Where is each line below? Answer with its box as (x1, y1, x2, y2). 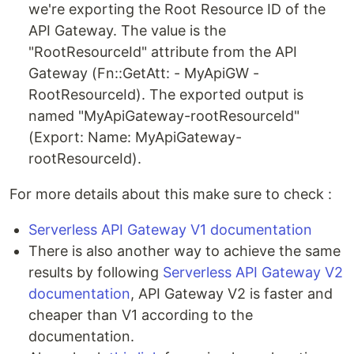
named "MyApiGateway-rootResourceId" (28, 107, 299, 124)
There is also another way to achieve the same (28, 243, 341, 259)
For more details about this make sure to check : (9, 186, 332, 202)
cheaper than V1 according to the (28, 307, 253, 323)
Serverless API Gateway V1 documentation (28, 221, 312, 238)
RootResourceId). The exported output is (28, 86, 303, 103)
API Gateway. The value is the (28, 22, 226, 39)
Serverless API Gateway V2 (163, 264, 343, 281)
